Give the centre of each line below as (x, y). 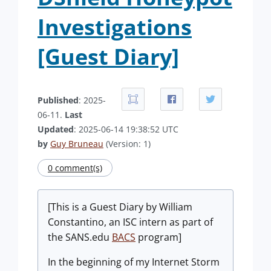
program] (158, 237)
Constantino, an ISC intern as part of (130, 222)
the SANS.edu (80, 237)
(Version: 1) (127, 144)
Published (58, 100)
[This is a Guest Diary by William (120, 207)
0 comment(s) (75, 168)
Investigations (115, 27)
